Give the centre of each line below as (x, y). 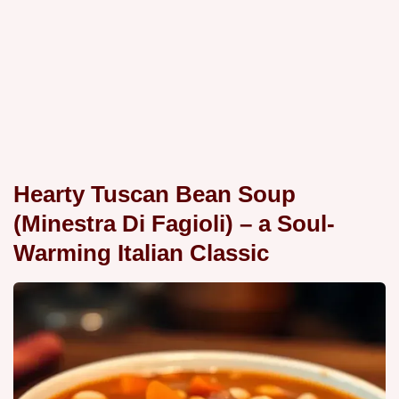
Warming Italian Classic (141, 253)
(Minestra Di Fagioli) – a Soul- (174, 224)
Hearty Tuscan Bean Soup (155, 195)
